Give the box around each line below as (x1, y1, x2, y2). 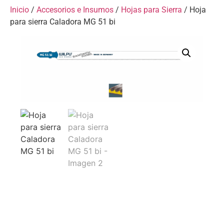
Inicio (10, 5, 29, 15)
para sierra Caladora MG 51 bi (10, 17, 115, 27)
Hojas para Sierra (121, 5, 182, 15)
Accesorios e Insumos (36, 5, 113, 15)
